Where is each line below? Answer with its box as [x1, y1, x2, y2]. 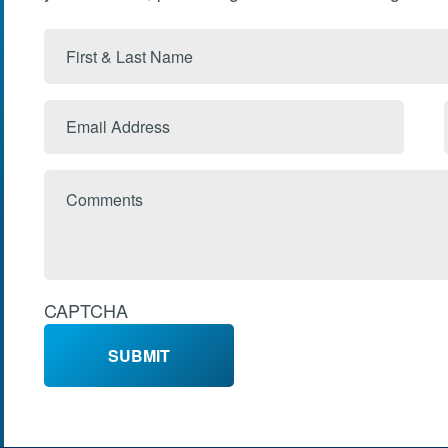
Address [43, 129, 103, 153]
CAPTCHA [43, 297, 128, 324]
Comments [43, 172, 121, 196]
